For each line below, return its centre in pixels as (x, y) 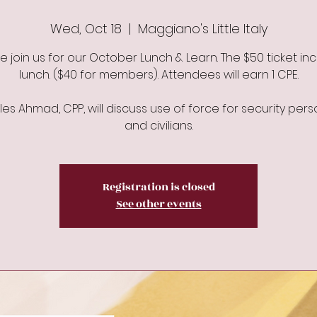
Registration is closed (158, 187)
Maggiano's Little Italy (202, 29)
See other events (158, 204)
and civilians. (158, 126)
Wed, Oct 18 (86, 29)
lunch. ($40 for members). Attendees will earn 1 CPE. (158, 75)
